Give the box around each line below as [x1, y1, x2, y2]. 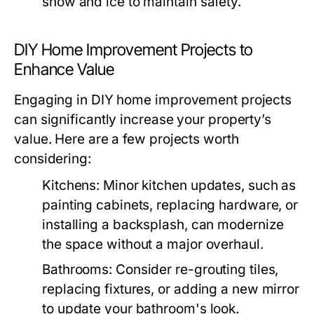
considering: [14, 151, 91, 167]
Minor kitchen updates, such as [100, 177, 296, 193]
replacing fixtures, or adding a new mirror [42, 281, 300, 297]
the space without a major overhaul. [42, 236, 264, 252]
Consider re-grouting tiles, [112, 261, 279, 278]
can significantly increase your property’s [14, 111, 272, 128]
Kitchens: [42, 177, 100, 193]
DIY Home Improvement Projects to [14, 40, 254, 60]
